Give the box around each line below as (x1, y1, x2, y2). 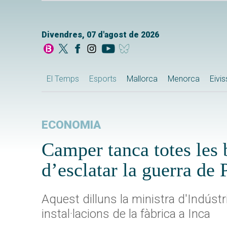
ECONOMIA (42, 118, 101, 132)
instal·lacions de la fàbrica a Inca (42, 206, 210, 221)
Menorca (168, 73, 200, 84)
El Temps (47, 73, 79, 84)
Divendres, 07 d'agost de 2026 (42, 30, 159, 40)
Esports (89, 73, 117, 84)
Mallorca (127, 73, 158, 84)
